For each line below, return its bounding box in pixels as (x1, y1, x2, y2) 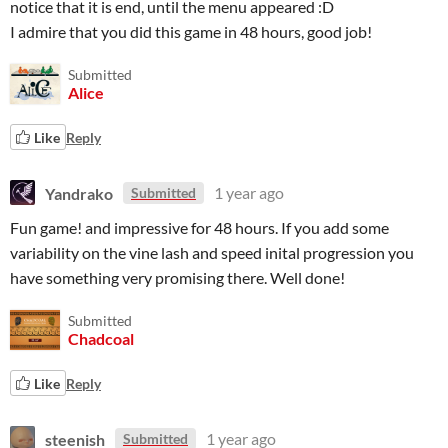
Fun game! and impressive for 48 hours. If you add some (10, 218, 389, 237)
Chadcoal (68, 329, 134, 348)
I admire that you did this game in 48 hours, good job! (10, 22, 372, 41)
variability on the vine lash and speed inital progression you (10, 243, 414, 262)
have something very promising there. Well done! (10, 268, 345, 287)
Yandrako (45, 183, 113, 202)
